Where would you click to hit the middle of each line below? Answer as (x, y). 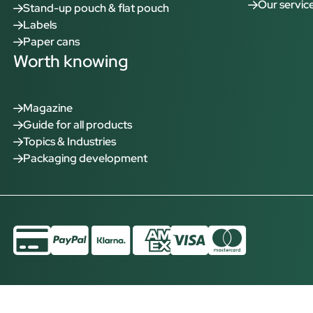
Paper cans (52, 42)
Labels (40, 25)
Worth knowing (71, 61)
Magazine (48, 108)
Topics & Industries (70, 141)
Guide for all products (78, 125)
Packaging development (86, 158)
